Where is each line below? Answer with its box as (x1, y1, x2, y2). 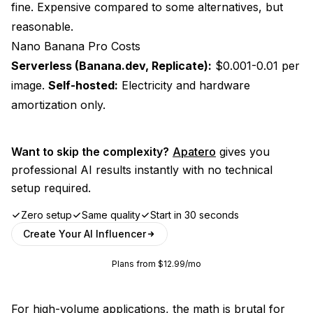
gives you (216, 144, 270, 159)
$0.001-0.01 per (212, 58, 300, 73)
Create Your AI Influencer (23, 227, 146, 240)
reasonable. (11, 19, 73, 34)
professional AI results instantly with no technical (11, 162, 272, 177)
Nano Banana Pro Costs (11, 38, 140, 53)
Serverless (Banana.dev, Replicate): (11, 58, 212, 73)
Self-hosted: (48, 78, 118, 92)
